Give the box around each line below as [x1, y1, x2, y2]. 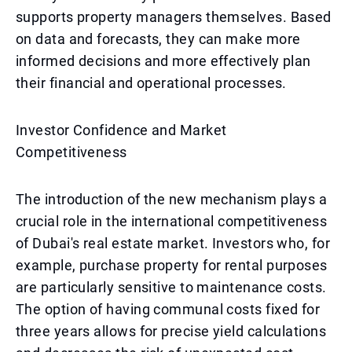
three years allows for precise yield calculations [16, 323, 327, 339]
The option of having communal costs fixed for [16, 301, 321, 317]
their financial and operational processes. [16, 75, 287, 91]
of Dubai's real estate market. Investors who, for [16, 235, 331, 251]
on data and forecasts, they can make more [16, 31, 301, 47]
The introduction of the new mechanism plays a [16, 191, 328, 207]
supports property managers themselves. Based [16, 9, 332, 25]
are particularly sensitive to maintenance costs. [16, 279, 327, 295]
